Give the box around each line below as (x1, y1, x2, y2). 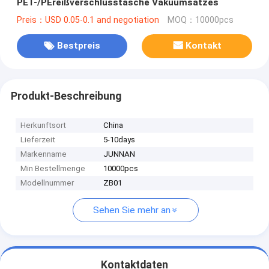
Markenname (20, 150, 67, 159)
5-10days (103, 135, 136, 145)
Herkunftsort (20, 121, 67, 130)
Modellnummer (20, 178, 74, 188)
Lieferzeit (20, 135, 56, 145)
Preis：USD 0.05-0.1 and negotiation (16, 14, 159, 25)
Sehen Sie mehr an (93, 205, 171, 216)
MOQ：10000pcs (167, 14, 234, 25)
